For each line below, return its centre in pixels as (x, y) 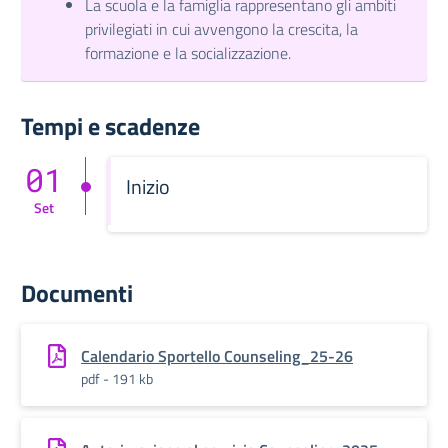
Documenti (77, 293)
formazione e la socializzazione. (188, 53)
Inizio (148, 186)
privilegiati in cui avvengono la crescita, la (221, 29)
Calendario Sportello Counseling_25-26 (217, 356)
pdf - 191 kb (117, 378)
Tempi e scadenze (110, 126)
